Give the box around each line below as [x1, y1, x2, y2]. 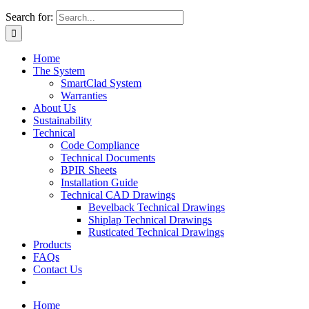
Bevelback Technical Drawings [88, 201, 225, 213]
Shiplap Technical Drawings [88, 214, 212, 226]
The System [33, 65, 85, 77]
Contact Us [33, 263, 82, 275]
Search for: [6, 11, 53, 23]
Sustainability [33, 114, 92, 126]
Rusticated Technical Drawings [88, 226, 224, 238]
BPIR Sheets [61, 164, 117, 176]
